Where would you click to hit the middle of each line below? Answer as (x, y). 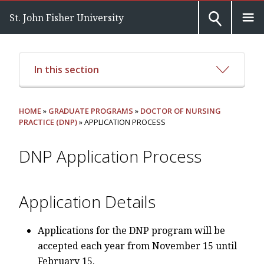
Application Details (87, 202)
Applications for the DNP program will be (131, 231)
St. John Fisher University (67, 18)
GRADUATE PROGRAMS (91, 111)
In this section (66, 69)
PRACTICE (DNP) (48, 122)
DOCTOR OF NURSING (181, 111)
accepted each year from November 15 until (137, 246)
